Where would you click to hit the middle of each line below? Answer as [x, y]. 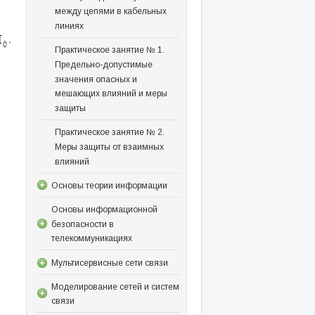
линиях [69, 26]
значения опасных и [96, 79]
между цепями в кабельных [110, 12]
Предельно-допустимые [103, 64]
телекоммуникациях [91, 239]
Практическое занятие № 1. [109, 50]
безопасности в [82, 224]
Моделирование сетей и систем [115, 287]
